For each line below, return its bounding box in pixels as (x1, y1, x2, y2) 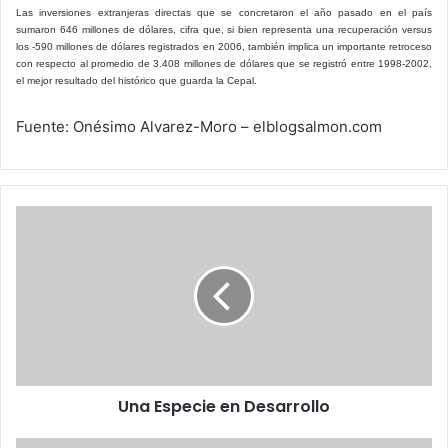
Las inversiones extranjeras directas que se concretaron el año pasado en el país (16, 6, 432, 18)
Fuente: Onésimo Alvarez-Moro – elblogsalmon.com (16, 116, 382, 136)
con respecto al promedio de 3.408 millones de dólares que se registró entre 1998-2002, (16, 57, 432, 69)
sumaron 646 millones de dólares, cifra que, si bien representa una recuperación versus (16, 23, 432, 35)
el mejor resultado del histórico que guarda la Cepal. (16, 74, 257, 86)
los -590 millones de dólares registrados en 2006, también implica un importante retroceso (16, 40, 432, 52)
